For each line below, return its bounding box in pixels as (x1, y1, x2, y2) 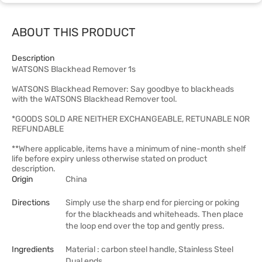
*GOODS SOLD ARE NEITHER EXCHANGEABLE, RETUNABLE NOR (12, 114, 250, 124)
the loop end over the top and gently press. (65, 221, 225, 231)
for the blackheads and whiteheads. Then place (65, 209, 243, 219)
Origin (12, 174, 33, 184)
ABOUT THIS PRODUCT (12, 25, 136, 39)
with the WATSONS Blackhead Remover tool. (12, 94, 177, 104)
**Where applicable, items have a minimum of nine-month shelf (12, 144, 246, 154)
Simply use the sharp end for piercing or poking (65, 198, 239, 208)
